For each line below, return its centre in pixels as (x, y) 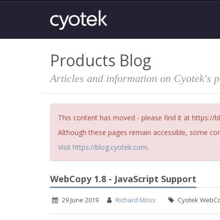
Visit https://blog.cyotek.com (103, 147)
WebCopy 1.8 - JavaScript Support (123, 179)
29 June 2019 (80, 200)
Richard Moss (136, 200)
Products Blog (101, 60)
